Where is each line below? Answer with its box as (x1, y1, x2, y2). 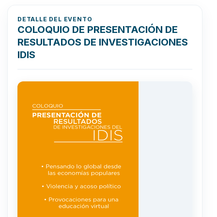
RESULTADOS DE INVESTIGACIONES (17, 36, 188, 48)
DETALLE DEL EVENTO (17, 15, 93, 23)
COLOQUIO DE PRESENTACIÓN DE (17, 23, 178, 35)
